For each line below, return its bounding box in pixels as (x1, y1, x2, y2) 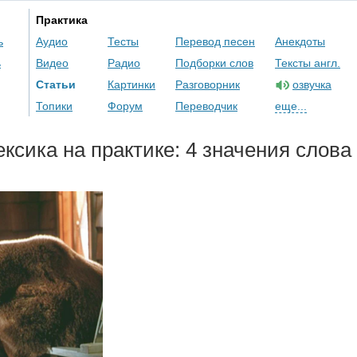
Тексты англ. (275, 57, 340, 69)
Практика (36, 14, 88, 26)
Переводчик (175, 100, 237, 112)
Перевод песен (175, 35, 255, 48)
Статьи (36, 78, 76, 91)
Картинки (108, 78, 155, 91)
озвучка (292, 78, 331, 91)
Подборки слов (175, 57, 253, 69)
